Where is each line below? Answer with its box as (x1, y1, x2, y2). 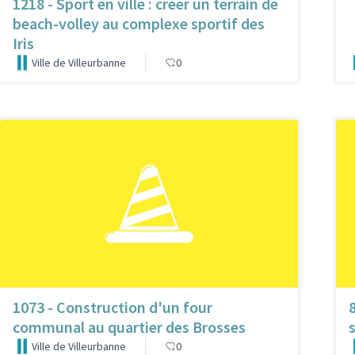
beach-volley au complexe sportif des (13, 13, 265, 33)
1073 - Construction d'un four (13, 296, 212, 317)
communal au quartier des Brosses (13, 316, 246, 337)
